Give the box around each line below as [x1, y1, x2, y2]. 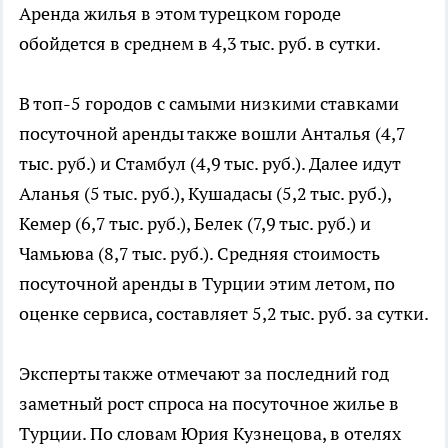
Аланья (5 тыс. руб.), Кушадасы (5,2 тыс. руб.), [19, 181, 391, 205]
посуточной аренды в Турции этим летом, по [19, 271, 395, 295]
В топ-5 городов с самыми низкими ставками [19, 91, 399, 115]
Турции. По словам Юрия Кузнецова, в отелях [19, 421, 401, 445]
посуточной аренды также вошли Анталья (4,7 [19, 121, 406, 145]
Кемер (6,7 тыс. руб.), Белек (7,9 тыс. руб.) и [19, 211, 371, 235]
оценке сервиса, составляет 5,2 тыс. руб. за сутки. [19, 301, 429, 325]
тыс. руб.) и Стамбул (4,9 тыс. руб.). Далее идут [19, 151, 401, 175]
